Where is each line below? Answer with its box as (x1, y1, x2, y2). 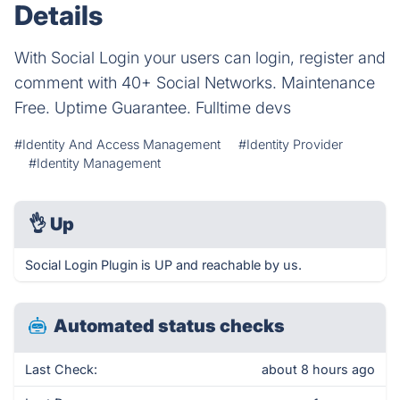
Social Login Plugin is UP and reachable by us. (25, 257, 302, 272)
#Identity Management (29, 155, 161, 171)
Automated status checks (54, 315, 285, 337)
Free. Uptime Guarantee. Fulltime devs (14, 98, 291, 117)
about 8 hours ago (262, 362, 375, 377)
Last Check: (25, 362, 97, 377)
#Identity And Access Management (14, 137, 221, 152)
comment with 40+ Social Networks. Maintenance (14, 73, 375, 92)
